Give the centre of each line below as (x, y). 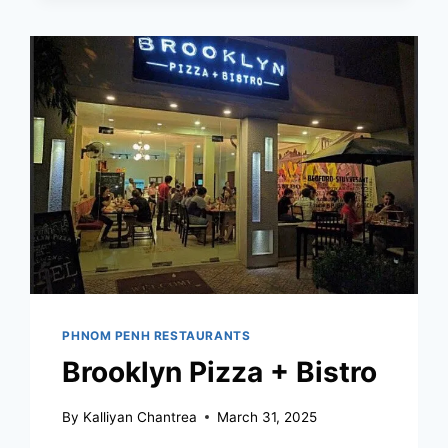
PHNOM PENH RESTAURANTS (156, 336)
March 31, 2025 (266, 416)
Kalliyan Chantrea (139, 416)
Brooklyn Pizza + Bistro (220, 371)
